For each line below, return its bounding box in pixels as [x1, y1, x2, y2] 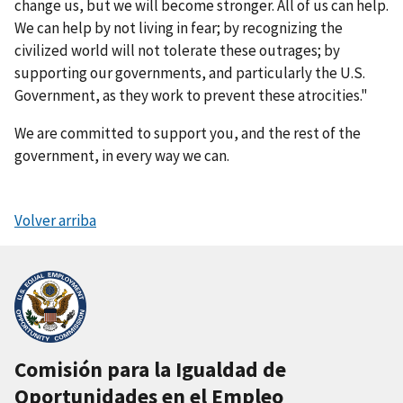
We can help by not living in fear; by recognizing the [14, 17, 343, 38]
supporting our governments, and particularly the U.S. [14, 62, 365, 83]
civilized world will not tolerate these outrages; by [14, 40, 340, 60]
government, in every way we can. [14, 145, 229, 166]
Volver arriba [14, 210, 96, 230]
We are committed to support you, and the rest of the [14, 122, 361, 143]
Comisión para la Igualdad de [14, 355, 286, 382]
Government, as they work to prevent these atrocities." [14, 85, 368, 105]
